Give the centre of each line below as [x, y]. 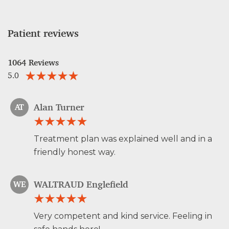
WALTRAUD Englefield [81, 184]
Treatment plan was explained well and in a [123, 139]
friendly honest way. [75, 152]
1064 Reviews [33, 63]
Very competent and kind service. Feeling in [123, 216]
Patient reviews [43, 33]
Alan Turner [59, 107]
